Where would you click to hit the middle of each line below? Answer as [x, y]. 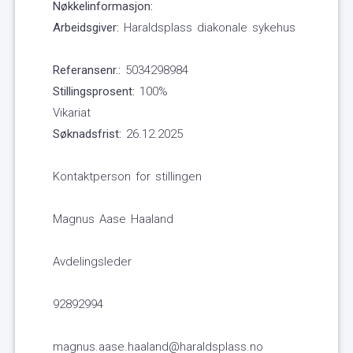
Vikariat [72, 113]
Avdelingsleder [92, 262]
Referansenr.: [87, 71]
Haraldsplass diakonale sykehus [207, 28]
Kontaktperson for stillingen [127, 177]
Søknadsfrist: [87, 134]
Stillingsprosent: [94, 92]
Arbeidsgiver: [86, 28]
